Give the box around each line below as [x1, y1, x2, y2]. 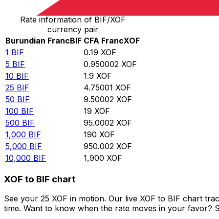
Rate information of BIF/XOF [20, 15, 126, 25]
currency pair [47, 24, 98, 35]
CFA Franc [84, 36, 124, 46]
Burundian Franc [5, 36, 70, 46]
